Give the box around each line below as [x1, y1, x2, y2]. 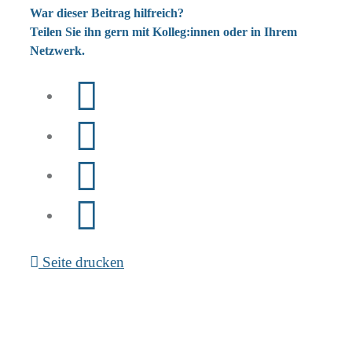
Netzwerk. [30, 43, 85, 57]
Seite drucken [38, 253, 124, 270]
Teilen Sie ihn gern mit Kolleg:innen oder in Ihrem [30, 24, 297, 38]
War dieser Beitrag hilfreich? [30, 5, 184, 20]
